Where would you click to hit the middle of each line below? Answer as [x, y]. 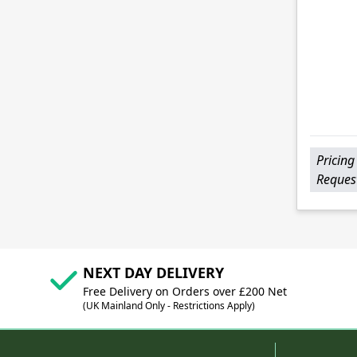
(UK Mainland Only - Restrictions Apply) [169, 306]
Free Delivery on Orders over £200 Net [185, 292]
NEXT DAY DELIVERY [153, 273]
